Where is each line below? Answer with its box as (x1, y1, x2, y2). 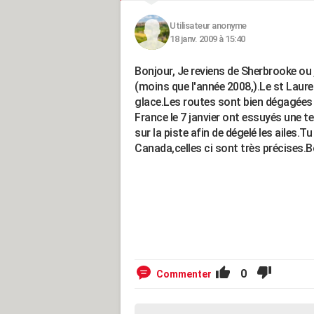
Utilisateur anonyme (170, 20, 247, 31)
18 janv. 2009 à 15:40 (170, 33, 245, 44)
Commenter (156, 268, 212, 280)
